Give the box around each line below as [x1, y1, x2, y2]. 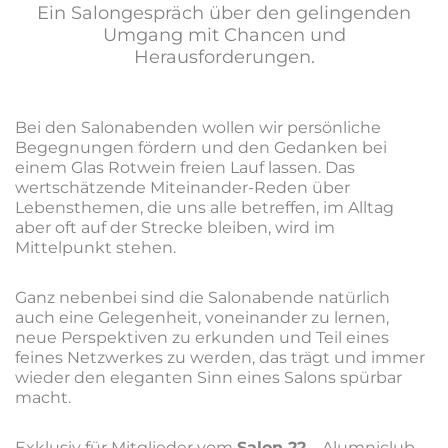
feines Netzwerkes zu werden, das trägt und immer [15, 348, 425, 367]
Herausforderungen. [133, 46, 315, 68]
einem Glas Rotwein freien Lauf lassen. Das [15, 158, 355, 177]
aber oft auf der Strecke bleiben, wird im [15, 218, 335, 237]
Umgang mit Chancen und [102, 24, 346, 46]
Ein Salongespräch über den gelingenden [37, 2, 411, 24]
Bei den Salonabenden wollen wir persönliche [15, 118, 381, 137]
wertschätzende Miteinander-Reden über [15, 178, 350, 197]
